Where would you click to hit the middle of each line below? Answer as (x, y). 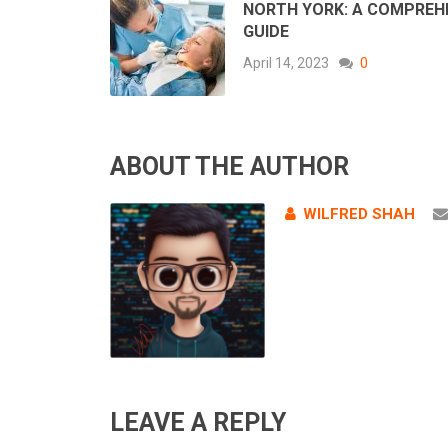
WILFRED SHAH (358, 214)
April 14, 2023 (286, 63)
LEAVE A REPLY (198, 423)
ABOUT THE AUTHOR (229, 167)
